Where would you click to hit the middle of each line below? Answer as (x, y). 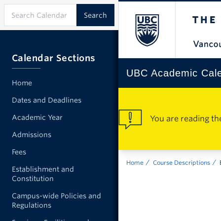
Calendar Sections (54, 58)
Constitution (33, 179)
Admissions (32, 135)
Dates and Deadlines (47, 100)
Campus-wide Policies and (56, 196)
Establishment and (43, 169)
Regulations (32, 205)
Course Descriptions (182, 163)
